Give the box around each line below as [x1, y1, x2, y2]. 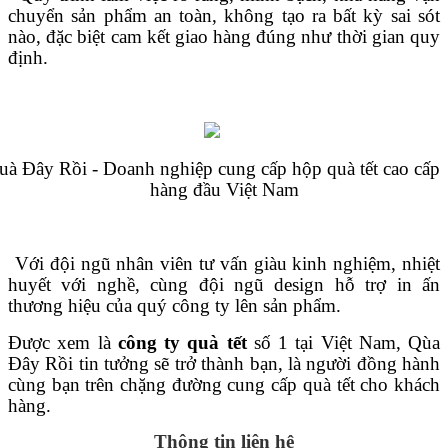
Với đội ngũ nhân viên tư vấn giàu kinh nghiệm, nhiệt [15, 253, 441, 275]
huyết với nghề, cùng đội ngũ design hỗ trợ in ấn [8, 274, 440, 296]
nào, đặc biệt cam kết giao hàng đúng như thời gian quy [8, 26, 440, 48]
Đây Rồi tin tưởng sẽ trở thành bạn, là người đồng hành [8, 353, 440, 375]
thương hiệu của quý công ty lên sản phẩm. [8, 295, 341, 317]
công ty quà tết [117, 332, 247, 354]
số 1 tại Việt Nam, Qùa [246, 332, 440, 354]
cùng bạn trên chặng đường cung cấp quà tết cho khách [8, 374, 440, 396]
